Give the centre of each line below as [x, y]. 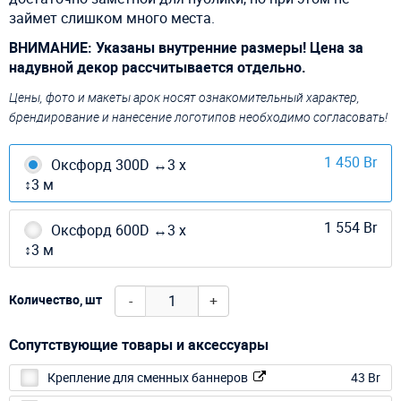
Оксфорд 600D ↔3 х [119, 230]
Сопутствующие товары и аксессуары [139, 344]
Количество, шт [55, 300]
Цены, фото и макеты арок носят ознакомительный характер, [184, 97]
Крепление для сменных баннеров [150, 377]
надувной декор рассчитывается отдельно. [158, 67]
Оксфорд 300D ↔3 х [119, 164]
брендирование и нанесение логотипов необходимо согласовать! [198, 116]
